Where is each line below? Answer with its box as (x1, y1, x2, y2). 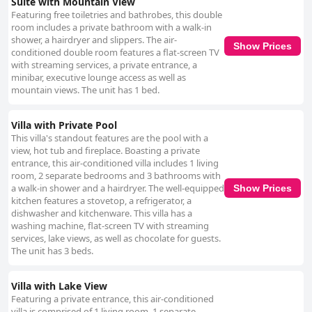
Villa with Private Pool (11, 118, 117, 132)
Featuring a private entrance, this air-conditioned (11, 292, 214, 306)
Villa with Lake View (11, 279, 107, 293)
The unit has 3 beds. (11, 244, 93, 258)
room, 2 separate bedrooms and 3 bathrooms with (11, 169, 221, 182)
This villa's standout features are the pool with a (11, 132, 208, 145)
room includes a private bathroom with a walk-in (11, 21, 212, 34)
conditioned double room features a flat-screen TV (11, 46, 219, 59)
